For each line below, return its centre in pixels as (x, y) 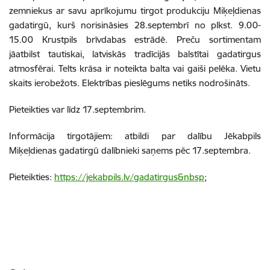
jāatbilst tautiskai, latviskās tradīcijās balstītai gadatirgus (135, 54)
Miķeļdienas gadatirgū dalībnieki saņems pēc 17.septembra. (130, 150)
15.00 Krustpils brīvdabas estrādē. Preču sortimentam (135, 39)
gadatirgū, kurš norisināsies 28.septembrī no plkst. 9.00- (135, 25)
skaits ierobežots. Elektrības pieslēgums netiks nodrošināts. (130, 83)
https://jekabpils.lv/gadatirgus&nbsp (129, 177)
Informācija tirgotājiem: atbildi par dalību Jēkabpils (135, 136)
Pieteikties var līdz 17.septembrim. (77, 109)
